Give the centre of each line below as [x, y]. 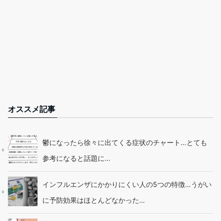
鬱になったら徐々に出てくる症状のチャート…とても [125, 143]
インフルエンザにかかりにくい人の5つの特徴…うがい [127, 184]
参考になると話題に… [76, 158]
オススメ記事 [32, 109]
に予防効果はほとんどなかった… [94, 200]
